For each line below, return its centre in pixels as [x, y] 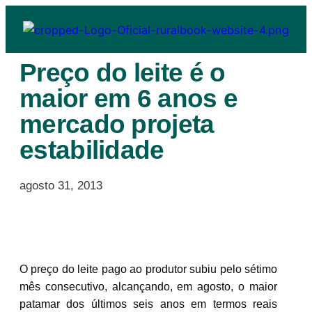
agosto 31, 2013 [61, 185]
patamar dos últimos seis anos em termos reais [148, 304]
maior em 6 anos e [129, 98]
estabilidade [92, 150]
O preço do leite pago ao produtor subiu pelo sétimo [148, 269]
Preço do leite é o [123, 72]
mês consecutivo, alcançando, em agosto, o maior [148, 286]
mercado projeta [117, 124]
